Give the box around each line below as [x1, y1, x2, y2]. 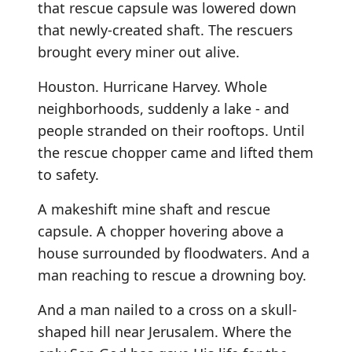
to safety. [38, 165, 99, 184]
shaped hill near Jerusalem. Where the [38, 322, 291, 341]
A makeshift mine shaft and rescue [38, 200, 270, 218]
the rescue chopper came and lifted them [38, 143, 313, 162]
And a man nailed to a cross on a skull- [38, 300, 297, 319]
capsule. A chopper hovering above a [38, 222, 284, 240]
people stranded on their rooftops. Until [38, 121, 305, 140]
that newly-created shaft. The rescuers [38, 20, 293, 39]
